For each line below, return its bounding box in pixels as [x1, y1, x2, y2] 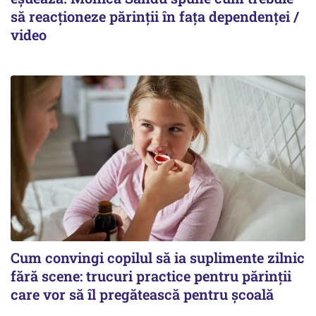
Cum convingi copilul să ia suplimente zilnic [11, 248, 305, 267]
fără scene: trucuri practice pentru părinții [11, 266, 291, 285]
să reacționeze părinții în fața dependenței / [11, 6, 299, 25]
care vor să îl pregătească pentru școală [11, 284, 274, 303]
